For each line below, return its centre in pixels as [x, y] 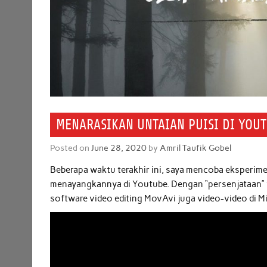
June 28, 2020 [119, 148]
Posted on [71, 148]
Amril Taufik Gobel [196, 148]
